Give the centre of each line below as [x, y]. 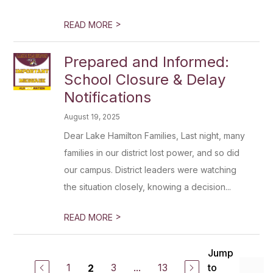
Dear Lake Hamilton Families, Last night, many [155, 136]
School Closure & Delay [145, 80]
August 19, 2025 [92, 117]
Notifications [108, 97]
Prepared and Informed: [147, 62]
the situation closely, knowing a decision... [148, 187]
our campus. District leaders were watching [151, 170]
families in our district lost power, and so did [152, 153]
